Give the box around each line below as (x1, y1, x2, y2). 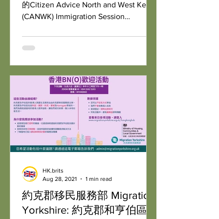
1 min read (86, 175, 112, 182)
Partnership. (22, 24, 63, 32)
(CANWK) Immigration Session (22, 12, 56, 21)
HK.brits (43, 167, 64, 174)
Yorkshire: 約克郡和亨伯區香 (22, 204, 158, 216)
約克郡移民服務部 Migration (22, 190, 155, 201)
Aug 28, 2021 (43, 175, 77, 182)
